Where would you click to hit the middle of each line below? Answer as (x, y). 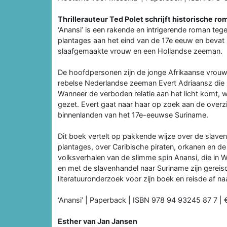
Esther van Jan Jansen (98, 221)
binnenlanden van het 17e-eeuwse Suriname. (133, 115)
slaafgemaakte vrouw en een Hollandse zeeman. (140, 51)
